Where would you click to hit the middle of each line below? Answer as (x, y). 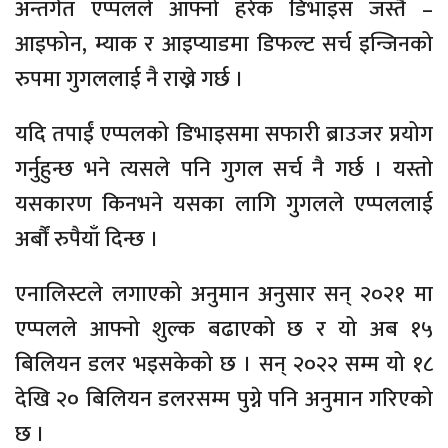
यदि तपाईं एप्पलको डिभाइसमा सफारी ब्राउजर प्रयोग (224, 134)
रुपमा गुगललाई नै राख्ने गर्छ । (129, 79)
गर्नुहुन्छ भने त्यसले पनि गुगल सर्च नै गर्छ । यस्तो (224, 169)
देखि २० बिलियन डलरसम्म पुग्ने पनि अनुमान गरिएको (224, 399)
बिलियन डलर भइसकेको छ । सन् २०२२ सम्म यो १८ (224, 364)
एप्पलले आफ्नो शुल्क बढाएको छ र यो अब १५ (224, 329)
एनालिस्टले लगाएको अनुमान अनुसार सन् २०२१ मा (224, 294)
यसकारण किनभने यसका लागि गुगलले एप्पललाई (224, 204)
